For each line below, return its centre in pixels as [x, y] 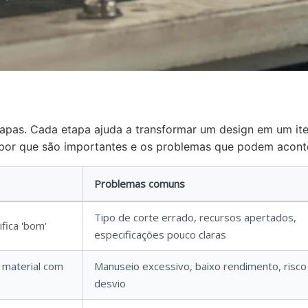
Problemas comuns [140, 184]
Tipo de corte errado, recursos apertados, [195, 217]
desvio [110, 283]
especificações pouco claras [160, 234]
